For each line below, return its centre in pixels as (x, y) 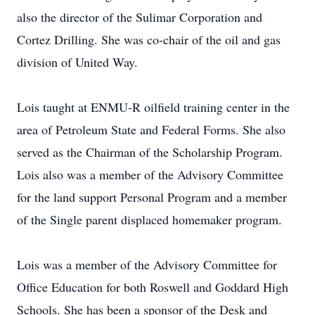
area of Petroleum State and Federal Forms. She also (151, 129)
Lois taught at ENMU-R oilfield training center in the (153, 107)
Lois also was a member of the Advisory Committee (150, 174)
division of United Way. (77, 62)
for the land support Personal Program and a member (152, 197)
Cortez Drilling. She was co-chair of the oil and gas (149, 39)
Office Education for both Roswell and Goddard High (153, 287)
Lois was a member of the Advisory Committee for (147, 264)
